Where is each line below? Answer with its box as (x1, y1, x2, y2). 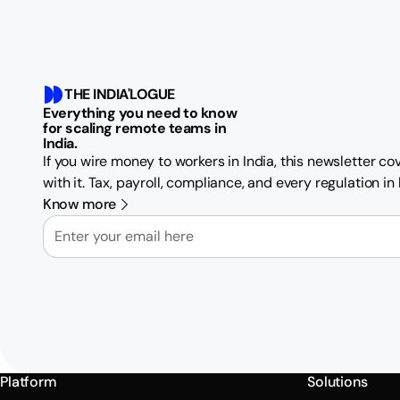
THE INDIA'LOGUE (64, 84, 175, 104)
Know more (43, 194, 116, 213)
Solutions (307, 372, 368, 391)
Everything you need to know (43, 103, 237, 122)
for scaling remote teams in (43, 118, 227, 137)
